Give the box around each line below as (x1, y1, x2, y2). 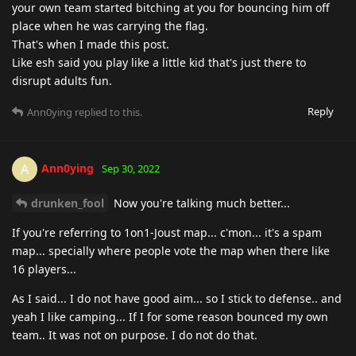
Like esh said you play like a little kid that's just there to (12, 54, 306, 70)
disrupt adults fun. (12, 72, 112, 88)
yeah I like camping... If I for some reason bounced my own (12, 308, 328, 324)
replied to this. (72, 104, 142, 119)
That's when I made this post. (12, 36, 169, 52)
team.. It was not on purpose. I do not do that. (12, 327, 257, 342)
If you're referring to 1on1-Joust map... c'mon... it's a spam (12, 224, 322, 240)
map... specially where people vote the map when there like (12, 242, 330, 258)
